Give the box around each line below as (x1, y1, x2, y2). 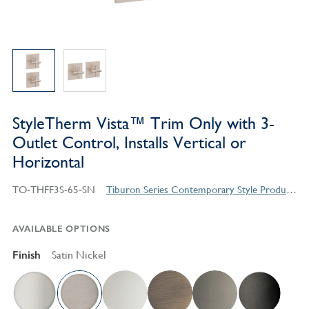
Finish (12, 248, 41, 262)
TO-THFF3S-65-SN (12, 183, 95, 196)
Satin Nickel (51, 248, 106, 262)
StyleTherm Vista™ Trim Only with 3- (12, 114, 275, 134)
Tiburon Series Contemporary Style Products (286, 183, 297, 196)
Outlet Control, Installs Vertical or (12, 133, 246, 153)
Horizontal (12, 152, 84, 172)
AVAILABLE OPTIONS (12, 223, 110, 235)
